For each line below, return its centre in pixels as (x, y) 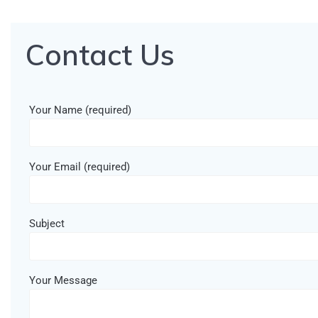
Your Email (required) (79, 167)
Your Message (63, 281)
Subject (47, 224)
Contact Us (100, 55)
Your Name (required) (80, 110)
